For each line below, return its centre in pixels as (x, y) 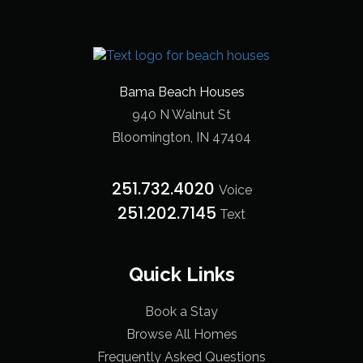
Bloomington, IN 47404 (181, 137)
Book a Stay (181, 311)
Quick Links (181, 274)
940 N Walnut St (181, 114)
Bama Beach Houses (181, 92)
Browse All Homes (181, 334)
